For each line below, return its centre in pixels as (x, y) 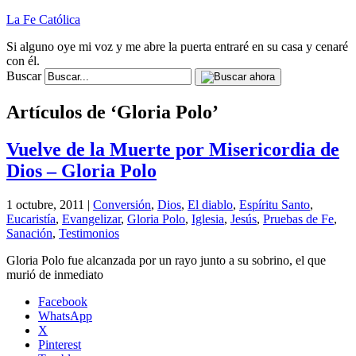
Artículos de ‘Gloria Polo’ (112, 112)
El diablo (210, 204)
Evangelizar (91, 219)
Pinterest (60, 344)
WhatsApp (65, 315)
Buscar (24, 76)
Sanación (29, 233)
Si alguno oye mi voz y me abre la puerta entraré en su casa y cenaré (177, 46)
